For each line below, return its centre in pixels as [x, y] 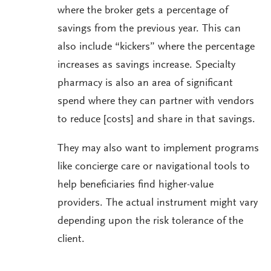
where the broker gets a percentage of [143, 11]
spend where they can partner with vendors [156, 102]
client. [71, 240]
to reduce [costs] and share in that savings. [156, 120]
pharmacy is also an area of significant [145, 84]
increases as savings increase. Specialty [146, 66]
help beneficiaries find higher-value [135, 185]
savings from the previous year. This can [149, 29]
